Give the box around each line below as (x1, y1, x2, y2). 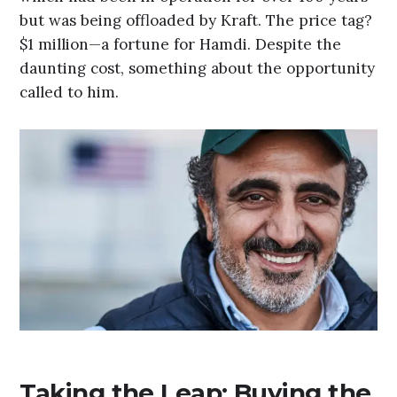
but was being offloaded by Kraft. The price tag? (19, 11, 373, 30)
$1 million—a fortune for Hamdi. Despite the (19, 35, 342, 54)
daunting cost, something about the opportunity (19, 58, 376, 78)
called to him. (19, 82, 120, 102)
